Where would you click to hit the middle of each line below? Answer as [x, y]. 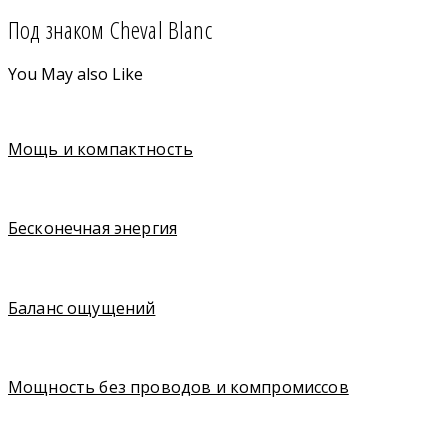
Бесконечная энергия [93, 228]
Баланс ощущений [82, 307]
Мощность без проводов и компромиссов [178, 387]
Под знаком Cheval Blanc [110, 30]
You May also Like [76, 74]
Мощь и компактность [101, 148]
